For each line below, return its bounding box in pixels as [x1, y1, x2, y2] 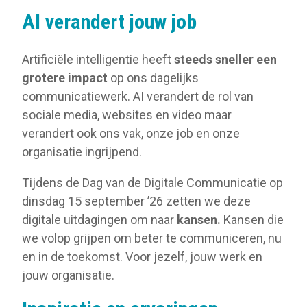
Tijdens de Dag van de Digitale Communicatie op [22, 175, 283, 191]
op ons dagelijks [108, 71, 199, 86]
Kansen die [221, 212, 284, 228]
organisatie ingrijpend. [22, 145, 142, 160]
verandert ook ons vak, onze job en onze [22, 126, 240, 141]
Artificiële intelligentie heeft [22, 52, 174, 67]
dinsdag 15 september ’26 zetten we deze [22, 194, 251, 209]
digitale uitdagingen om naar [22, 212, 177, 228]
